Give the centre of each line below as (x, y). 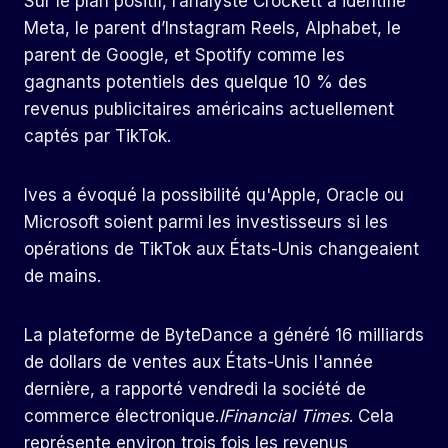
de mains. (62, 276)
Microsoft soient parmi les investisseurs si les (206, 222)
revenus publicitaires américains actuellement (209, 109)
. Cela (371, 416)
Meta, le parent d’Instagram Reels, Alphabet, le (212, 28)
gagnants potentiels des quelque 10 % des (195, 82)
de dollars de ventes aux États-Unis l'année (198, 362)
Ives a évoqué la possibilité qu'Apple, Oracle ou (214, 195)
